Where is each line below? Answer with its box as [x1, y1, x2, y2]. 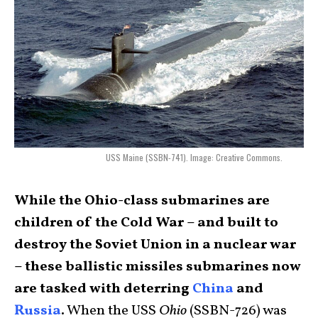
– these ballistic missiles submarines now [14, 257, 301, 278]
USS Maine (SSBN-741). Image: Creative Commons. [106, 151, 283, 164]
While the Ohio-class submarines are [14, 191, 270, 212]
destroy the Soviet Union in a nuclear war [14, 235, 296, 256]
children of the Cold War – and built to [14, 213, 278, 234]
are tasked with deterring [14, 279, 192, 300]
